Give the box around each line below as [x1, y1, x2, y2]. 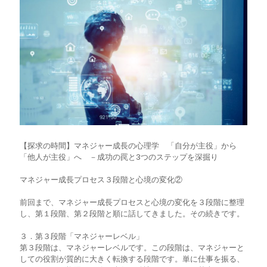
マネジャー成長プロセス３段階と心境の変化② [20, 174, 182, 186]
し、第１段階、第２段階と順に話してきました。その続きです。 [20, 208, 244, 220]
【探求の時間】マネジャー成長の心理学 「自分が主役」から [20, 140, 237, 152]
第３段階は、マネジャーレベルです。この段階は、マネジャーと [20, 242, 244, 254]
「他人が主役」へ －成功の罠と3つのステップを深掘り [20, 151, 218, 163]
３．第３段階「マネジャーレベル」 [20, 231, 144, 243]
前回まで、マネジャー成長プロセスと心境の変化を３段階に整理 [20, 197, 244, 209]
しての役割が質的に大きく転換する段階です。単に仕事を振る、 [20, 253, 244, 265]
